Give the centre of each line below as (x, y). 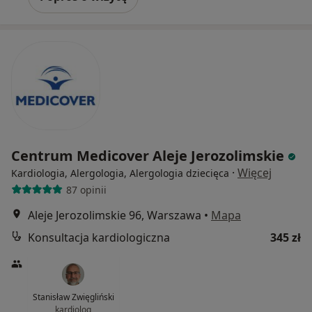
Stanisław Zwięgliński (73, 297)
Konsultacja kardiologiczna (99, 238)
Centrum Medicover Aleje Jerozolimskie (149, 156)
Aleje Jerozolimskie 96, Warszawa (115, 216)
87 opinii (86, 189)
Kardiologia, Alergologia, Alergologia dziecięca (120, 173)
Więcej (255, 173)
